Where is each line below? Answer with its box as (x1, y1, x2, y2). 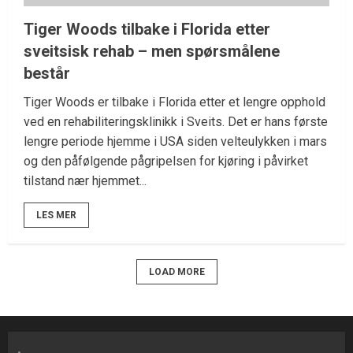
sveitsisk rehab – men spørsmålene (24, 42, 280, 61)
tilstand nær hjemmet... (24, 173, 147, 189)
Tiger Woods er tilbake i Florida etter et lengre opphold (24, 95, 325, 110)
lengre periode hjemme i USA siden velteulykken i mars (24, 134, 327, 150)
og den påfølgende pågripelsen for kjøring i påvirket (24, 154, 308, 169)
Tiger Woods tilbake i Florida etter (24, 20, 270, 39)
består (24, 64, 70, 84)
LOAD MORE (148, 266, 205, 278)
